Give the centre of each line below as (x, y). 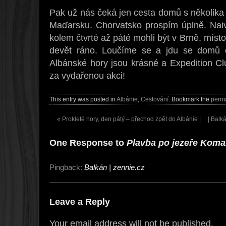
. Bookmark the (190, 99)
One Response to (88, 142)
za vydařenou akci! (87, 75)
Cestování (155, 99)
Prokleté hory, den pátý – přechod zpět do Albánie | (131, 119)
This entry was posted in (83, 99)
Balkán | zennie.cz (115, 167)
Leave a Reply (80, 201)
